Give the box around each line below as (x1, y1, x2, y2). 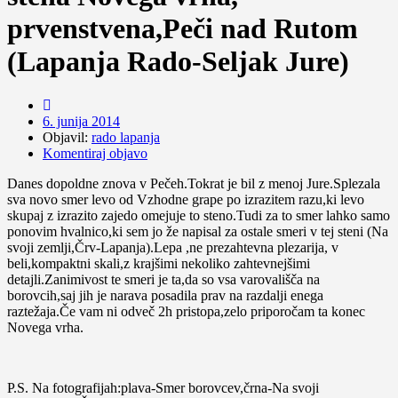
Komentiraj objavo (43, 145, 147, 161)
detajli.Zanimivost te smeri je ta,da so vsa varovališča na (7, 271, 320, 287)
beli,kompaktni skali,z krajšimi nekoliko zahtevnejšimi (7, 255, 310, 271)
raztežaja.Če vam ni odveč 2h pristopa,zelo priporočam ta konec (7, 303, 365, 319)
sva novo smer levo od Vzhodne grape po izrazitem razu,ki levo (7, 191, 364, 207)
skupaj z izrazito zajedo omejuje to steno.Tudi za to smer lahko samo (7, 207, 390, 223)
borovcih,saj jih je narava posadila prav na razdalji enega (7, 287, 323, 303)
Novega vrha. (7, 319, 84, 335)
